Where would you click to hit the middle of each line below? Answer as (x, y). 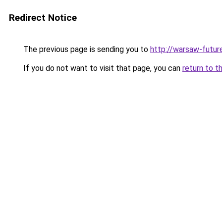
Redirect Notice (43, 18)
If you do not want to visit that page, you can (102, 68)
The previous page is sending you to (86, 49)
